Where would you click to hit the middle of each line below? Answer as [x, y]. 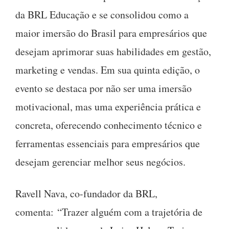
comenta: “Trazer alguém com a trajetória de [109, 212]
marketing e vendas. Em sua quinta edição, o [108, 70]
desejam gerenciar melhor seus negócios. [100, 162]
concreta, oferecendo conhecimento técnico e [109, 125]
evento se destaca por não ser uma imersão [104, 88]
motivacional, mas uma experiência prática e [108, 106]
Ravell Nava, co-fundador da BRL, [86, 193]
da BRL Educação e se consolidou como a [102, 14]
